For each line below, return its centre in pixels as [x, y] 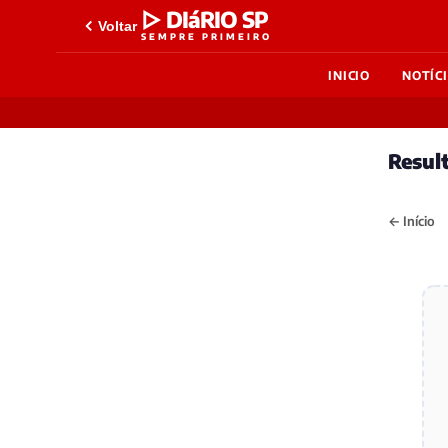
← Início [411, 221]
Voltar [117, 26]
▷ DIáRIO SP [204, 19]
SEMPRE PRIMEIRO [206, 36]
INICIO [349, 75]
